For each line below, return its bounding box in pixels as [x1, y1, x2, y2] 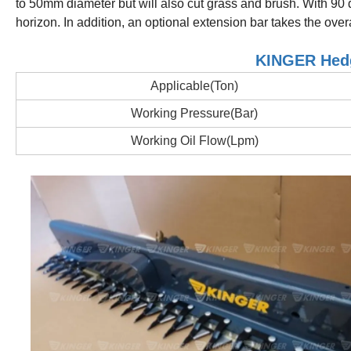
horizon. [16, 15, 63, 29]
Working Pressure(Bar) [131, 106, 258, 120]
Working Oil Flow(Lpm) [130, 133, 259, 147]
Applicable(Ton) [150, 78, 238, 92]
